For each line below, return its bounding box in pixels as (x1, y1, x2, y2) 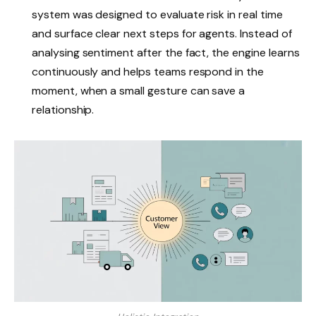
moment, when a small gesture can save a (32, 83, 245, 99)
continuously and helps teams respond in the (32, 64, 264, 80)
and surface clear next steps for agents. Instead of (32, 26, 292, 42)
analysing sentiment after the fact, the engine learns (32, 45, 300, 61)
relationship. (32, 102, 95, 118)
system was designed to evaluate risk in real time (32, 7, 283, 23)
